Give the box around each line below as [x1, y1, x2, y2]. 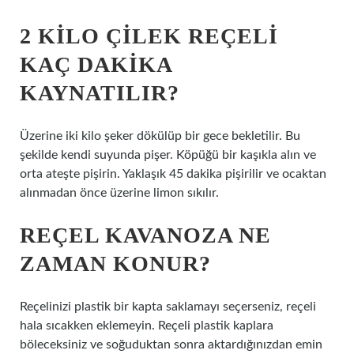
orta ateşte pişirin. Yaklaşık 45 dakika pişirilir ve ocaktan [20, 168, 326, 180]
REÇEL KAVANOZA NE [20, 223, 271, 247]
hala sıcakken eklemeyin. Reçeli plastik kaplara [20, 319, 273, 332]
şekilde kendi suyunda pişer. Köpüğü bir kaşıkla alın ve [20, 149, 316, 161]
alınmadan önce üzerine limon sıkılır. [20, 186, 219, 199]
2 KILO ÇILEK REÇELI [20, 24, 278, 48]
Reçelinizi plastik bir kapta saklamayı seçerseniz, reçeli [20, 300, 316, 313]
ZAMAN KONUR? [20, 251, 211, 276]
